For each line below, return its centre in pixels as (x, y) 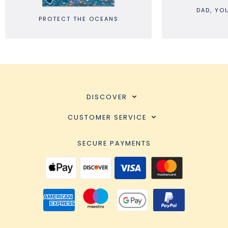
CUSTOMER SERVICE (107, 118)
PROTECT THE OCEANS (49, 19)
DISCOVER (107, 97)
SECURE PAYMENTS (114, 144)
